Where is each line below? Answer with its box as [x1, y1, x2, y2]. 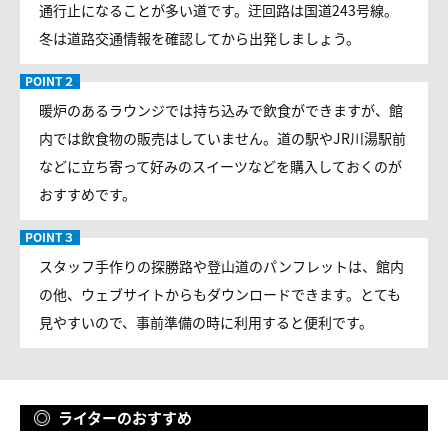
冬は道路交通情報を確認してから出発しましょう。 [39, 28, 360, 48]
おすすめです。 [39, 184, 136, 204]
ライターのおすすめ [58, 407, 192, 428]
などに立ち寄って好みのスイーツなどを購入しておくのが [39, 156, 402, 176]
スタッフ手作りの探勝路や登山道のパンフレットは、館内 [39, 256, 404, 276]
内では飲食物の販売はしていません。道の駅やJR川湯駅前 [39, 128, 406, 148]
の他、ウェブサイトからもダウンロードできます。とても [39, 284, 401, 304]
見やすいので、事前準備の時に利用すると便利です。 [39, 312, 373, 332]
